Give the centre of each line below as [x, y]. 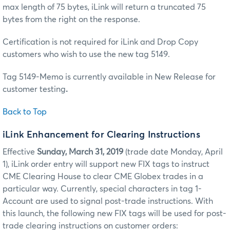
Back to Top [25, 112]
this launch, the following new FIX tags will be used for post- [114, 214]
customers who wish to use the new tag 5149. [86, 54]
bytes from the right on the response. [71, 19]
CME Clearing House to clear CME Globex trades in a [103, 177]
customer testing [34, 89]
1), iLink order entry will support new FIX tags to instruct [106, 165]
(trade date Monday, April [173, 152]
